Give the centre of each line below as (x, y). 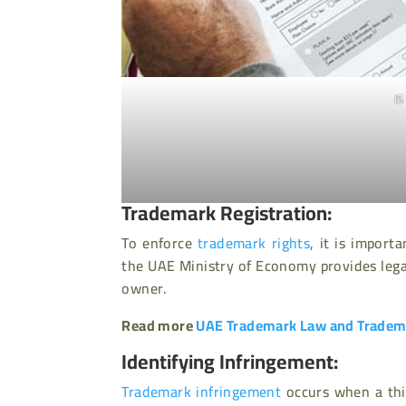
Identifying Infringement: (230, 362)
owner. (145, 289)
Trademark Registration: (227, 213)
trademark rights (254, 243)
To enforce (160, 243)
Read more (159, 326)
